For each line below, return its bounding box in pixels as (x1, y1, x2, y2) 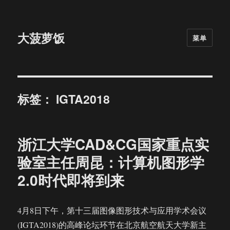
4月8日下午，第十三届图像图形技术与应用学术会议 (17, 205, 207, 216)
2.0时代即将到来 (17, 169, 125, 190)
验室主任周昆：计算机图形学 (17, 151, 205, 172)
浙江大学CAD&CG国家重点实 (17, 133, 209, 155)
